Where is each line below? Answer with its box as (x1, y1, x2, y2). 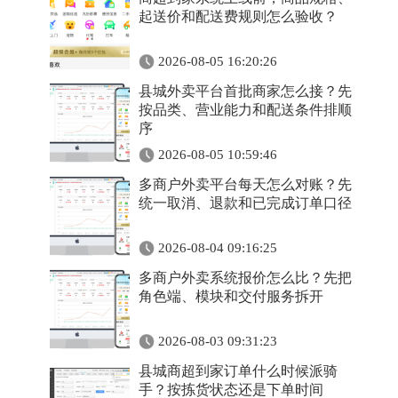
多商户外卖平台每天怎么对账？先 (139, 177, 352, 192)
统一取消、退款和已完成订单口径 (139, 195, 352, 211)
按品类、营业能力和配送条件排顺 (139, 102, 352, 117)
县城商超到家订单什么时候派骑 (139, 363, 338, 378)
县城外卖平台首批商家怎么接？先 (139, 84, 352, 99)
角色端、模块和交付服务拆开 (139, 289, 323, 304)
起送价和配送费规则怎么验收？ (139, 9, 338, 24)
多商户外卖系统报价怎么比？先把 (139, 270, 352, 285)
